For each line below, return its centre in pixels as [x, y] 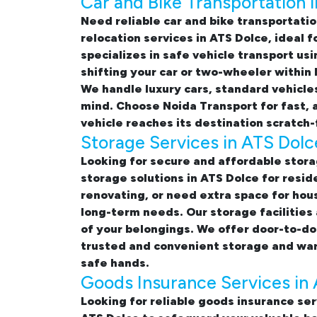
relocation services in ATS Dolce [174, 38]
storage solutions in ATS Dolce [170, 178]
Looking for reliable [139, 301]
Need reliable [122, 21]
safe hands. [115, 263]
